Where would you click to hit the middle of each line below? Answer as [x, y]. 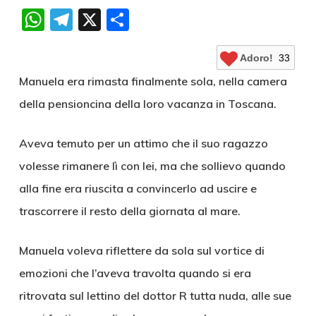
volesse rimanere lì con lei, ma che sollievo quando [152, 166]
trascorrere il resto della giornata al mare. [129, 211]
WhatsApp [102, 20]
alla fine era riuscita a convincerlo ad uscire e [138, 188]
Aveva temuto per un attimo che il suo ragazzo [143, 143]
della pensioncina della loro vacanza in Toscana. [147, 104]
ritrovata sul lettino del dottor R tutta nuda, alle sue [155, 296]
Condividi [176, 20]
